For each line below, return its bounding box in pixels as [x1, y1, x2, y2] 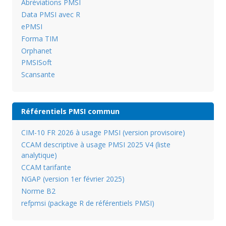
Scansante [21, 70, 55, 80]
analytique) [21, 150, 57, 160]
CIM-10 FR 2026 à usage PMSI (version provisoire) [21, 128, 185, 137]
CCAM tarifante [21, 162, 71, 172]
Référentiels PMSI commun [21, 106, 120, 116]
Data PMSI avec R [21, 10, 80, 20]
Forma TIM [21, 33, 58, 43]
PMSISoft [21, 58, 52, 68]
